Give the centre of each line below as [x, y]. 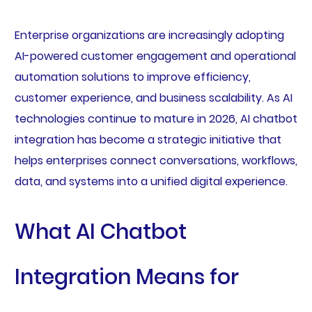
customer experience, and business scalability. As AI [153, 98]
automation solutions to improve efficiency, [132, 77]
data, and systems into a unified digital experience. [151, 182]
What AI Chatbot [100, 232]
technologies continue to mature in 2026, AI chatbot [156, 119]
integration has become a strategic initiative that [148, 140]
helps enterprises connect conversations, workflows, [156, 161]
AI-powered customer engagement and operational [155, 56]
